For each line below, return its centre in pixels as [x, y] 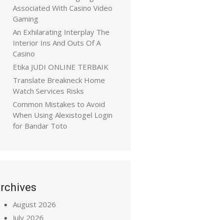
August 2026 [34, 204]
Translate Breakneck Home [59, 80]
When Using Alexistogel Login [63, 115]
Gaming [26, 19]
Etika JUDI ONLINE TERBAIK [61, 67]
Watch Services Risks [48, 91]
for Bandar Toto [40, 126]
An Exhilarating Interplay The [61, 32]
